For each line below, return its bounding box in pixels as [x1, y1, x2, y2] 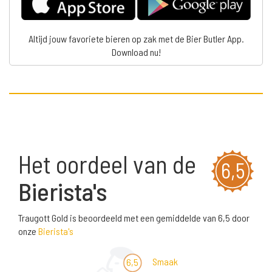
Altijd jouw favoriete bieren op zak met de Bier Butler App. [28, 33, 244, 45]
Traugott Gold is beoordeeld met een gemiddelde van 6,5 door [18, 212, 250, 224]
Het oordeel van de [18, 149, 196, 179]
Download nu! [111, 46, 161, 58]
